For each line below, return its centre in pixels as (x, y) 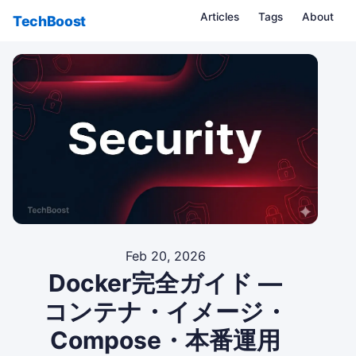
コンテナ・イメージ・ (165, 312)
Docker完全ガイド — (165, 283)
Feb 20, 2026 (165, 256)
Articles (220, 17)
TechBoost (49, 21)
